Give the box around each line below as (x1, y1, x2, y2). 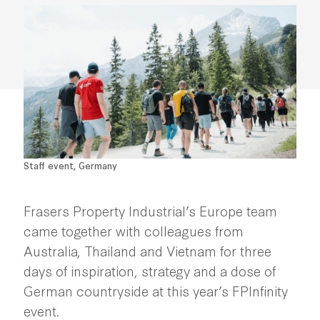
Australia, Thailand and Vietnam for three (23, 241, 271, 261)
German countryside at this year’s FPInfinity (23, 281, 288, 301)
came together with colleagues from (23, 221, 244, 241)
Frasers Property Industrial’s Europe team (23, 201, 277, 221)
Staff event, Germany (23, 159, 117, 172)
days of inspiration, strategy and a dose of (23, 261, 276, 281)
